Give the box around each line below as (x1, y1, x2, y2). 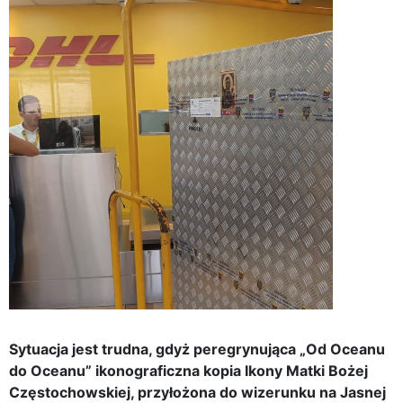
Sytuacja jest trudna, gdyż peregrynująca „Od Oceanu (9, 339, 385, 358)
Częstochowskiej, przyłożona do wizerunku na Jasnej (9, 382, 386, 401)
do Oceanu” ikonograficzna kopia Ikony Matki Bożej (9, 361, 368, 380)
